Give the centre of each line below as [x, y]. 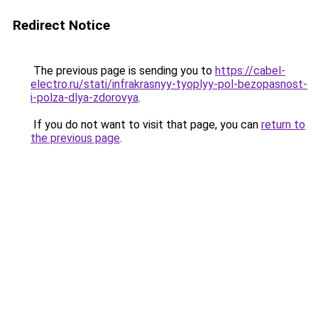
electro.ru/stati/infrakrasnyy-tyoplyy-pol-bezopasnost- [169, 84]
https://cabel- [250, 71]
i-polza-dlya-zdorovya [84, 98]
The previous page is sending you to [123, 71]
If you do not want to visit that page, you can [146, 125]
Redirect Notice [61, 25]
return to [283, 125]
